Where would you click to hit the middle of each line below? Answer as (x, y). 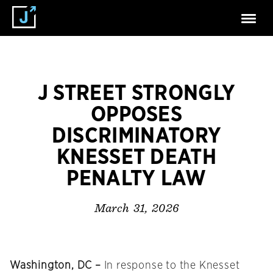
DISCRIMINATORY (136, 136)
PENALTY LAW (136, 179)
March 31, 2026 (136, 209)
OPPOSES (136, 115)
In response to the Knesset (172, 266)
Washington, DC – (57, 266)
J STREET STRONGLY (136, 94)
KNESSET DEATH (136, 158)
